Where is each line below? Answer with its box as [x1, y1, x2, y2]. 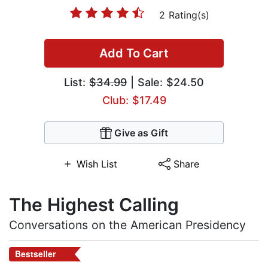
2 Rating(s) [159, 9, 209, 22]
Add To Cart [99, 46, 169, 61]
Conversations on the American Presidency [9, 218, 246, 233]
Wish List [76, 158, 117, 170]
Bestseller [15, 248, 56, 260]
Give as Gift [114, 127, 168, 139]
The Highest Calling [9, 194, 179, 216]
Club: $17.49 [102, 94, 166, 107]
